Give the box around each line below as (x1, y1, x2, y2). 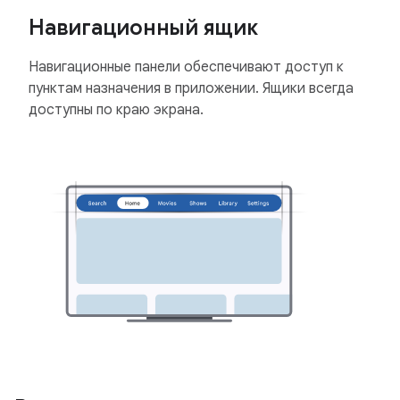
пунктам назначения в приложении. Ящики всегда (29, 79, 354, 98)
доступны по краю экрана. (29, 101, 204, 120)
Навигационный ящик (29, 14, 258, 42)
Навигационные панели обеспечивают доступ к (29, 58, 344, 77)
